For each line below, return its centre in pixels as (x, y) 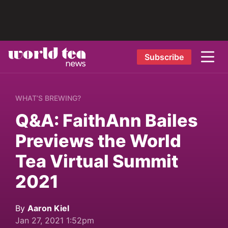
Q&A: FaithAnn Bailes (107, 120)
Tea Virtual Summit (97, 161)
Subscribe (164, 57)
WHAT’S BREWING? (48, 98)
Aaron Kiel (48, 208)
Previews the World (98, 141)
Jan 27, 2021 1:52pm (55, 220)
